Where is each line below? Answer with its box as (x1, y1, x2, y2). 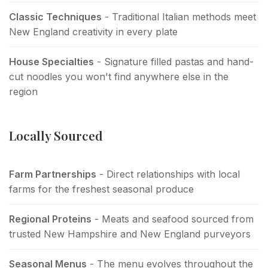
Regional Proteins (9, 212, 92, 225)
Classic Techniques (9, 10, 102, 23)
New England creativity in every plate (9, 25, 178, 38)
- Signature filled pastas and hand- (94, 55, 254, 68)
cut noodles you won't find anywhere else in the (9, 70, 229, 83)
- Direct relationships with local (96, 167, 240, 180)
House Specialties (9, 55, 94, 68)
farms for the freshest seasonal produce (9, 182, 194, 195)
